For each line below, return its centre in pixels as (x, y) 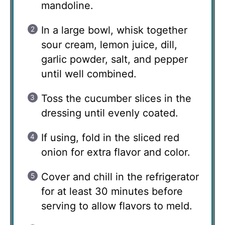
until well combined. (89, 74)
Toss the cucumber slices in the (116, 98)
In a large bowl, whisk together (114, 30)
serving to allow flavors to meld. (117, 206)
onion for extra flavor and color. (116, 152)
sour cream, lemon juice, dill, (109, 44)
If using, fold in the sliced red (110, 137)
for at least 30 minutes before (112, 191)
